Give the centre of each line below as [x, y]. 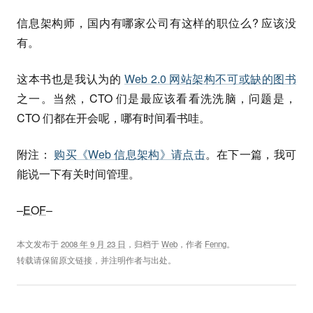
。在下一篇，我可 [251, 154]
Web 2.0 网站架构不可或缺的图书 [210, 79]
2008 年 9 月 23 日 [93, 244]
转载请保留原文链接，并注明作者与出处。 [96, 260]
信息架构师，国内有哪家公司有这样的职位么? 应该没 [156, 23]
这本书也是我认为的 [71, 79]
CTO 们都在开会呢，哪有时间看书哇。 [114, 118]
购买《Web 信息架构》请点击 [130, 154]
